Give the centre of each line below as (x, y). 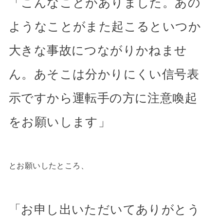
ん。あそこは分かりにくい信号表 (104, 74)
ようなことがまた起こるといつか (105, 26)
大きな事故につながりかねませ (98, 50)
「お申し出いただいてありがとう (104, 209)
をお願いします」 (60, 122)
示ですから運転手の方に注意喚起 (103, 98)
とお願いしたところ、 (49, 166)
